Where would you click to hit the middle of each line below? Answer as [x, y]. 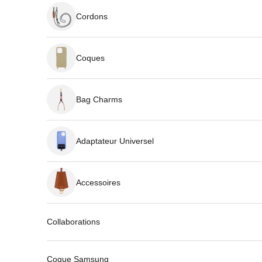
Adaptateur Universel [115, 141]
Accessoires [98, 182]
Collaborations [73, 222]
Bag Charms [99, 99]
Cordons [92, 16]
